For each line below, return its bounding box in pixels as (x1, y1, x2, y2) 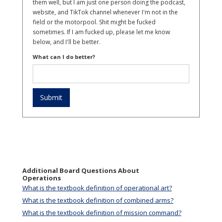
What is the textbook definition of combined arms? (22, 196, 173, 205)
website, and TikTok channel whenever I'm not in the (32, 8, 178, 17)
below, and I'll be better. (32, 38, 101, 47)
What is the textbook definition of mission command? (22, 208, 181, 218)
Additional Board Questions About (22, 166, 139, 175)
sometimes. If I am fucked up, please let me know (32, 28, 170, 37)
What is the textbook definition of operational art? (22, 183, 172, 193)
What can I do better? (32, 53, 95, 61)
